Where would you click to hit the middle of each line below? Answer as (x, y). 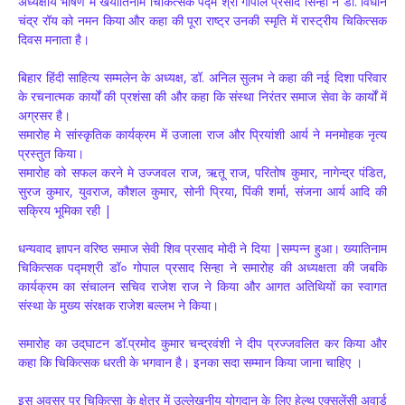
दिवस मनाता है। (54, 39)
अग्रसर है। (44, 115)
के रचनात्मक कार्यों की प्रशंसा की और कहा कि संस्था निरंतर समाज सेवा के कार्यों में (202, 96)
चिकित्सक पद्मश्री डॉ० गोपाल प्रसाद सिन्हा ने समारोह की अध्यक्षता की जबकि (202, 267)
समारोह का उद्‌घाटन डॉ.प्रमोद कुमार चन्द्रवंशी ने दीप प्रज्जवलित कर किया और (202, 343)
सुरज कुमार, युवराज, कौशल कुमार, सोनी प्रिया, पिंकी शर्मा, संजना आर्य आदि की (202, 191)
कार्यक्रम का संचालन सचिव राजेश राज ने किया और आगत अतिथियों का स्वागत (202, 286)
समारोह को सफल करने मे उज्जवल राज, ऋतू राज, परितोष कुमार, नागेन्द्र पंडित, (202, 172)
